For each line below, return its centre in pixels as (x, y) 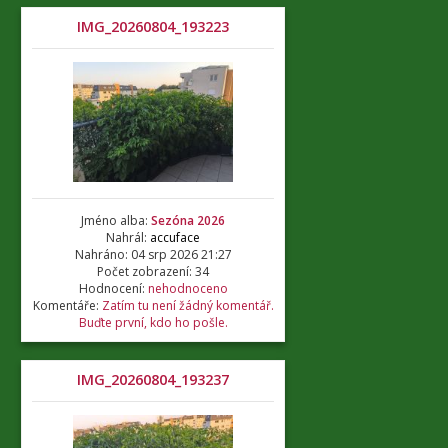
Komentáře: (67, 305)
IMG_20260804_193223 (153, 26)
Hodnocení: (113, 288)
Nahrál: (128, 237)
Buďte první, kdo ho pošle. (153, 322)
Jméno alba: (116, 220)
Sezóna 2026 (188, 220)
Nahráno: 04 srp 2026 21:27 (153, 254)
